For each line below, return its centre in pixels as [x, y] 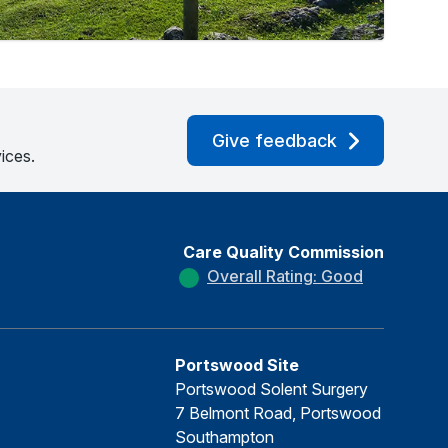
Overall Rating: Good [285, 276]
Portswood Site [237, 365]
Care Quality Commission [283, 252]
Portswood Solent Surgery [271, 389]
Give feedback [274, 140]
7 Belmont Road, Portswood [278, 413]
